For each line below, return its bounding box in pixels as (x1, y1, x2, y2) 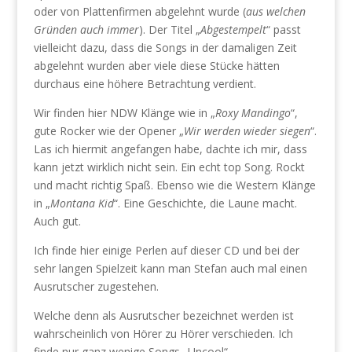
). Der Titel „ (138, 22, 200, 37)
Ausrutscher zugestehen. (33, 279, 159, 294)
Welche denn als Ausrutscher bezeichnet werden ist (33, 308, 294, 323)
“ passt (266, 22, 301, 37)
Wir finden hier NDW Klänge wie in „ (33, 105, 215, 120)
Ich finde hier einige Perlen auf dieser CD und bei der (33, 243, 299, 258)
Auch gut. (33, 214, 81, 229)
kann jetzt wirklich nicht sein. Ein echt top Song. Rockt (33, 159, 305, 174)
